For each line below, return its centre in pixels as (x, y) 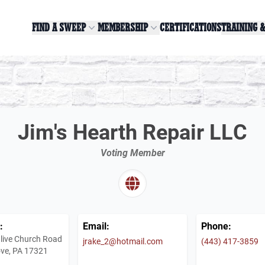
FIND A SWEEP (59, 28)
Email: (96, 225)
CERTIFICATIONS (190, 28)
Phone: (216, 225)
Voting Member (132, 152)
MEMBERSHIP (123, 28)
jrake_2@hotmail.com (123, 241)
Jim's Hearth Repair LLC (132, 131)
